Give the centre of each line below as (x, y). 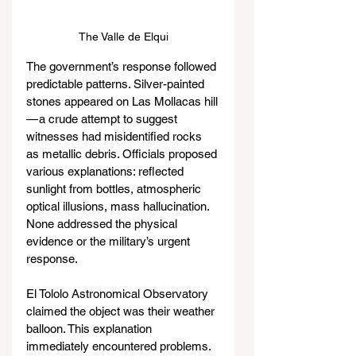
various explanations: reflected (106, 171)
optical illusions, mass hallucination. (119, 206)
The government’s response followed (123, 66)
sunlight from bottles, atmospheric (115, 188)
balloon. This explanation (91, 328)
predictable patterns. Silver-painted (117, 83)
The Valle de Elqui (123, 36)
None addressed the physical (103, 223)
